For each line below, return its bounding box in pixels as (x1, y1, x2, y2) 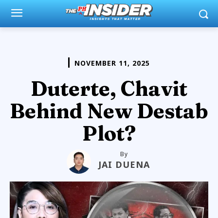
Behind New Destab (10, 98, 208, 124)
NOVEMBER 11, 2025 (74, 58, 150, 68)
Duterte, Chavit (31, 75, 187, 101)
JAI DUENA (98, 158, 150, 170)
